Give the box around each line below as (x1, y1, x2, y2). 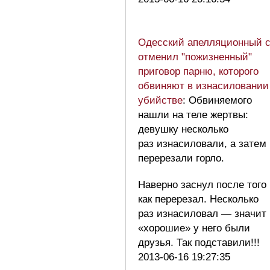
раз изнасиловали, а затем (138, 137, 266, 149)
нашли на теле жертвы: (138, 108, 248, 121)
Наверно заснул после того (138, 178, 266, 190)
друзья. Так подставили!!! (138, 236, 266, 248)
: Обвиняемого (183, 94, 252, 106)
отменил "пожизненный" (138, 51, 252, 63)
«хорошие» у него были (138, 222, 250, 234)
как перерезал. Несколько (138, 193, 259, 205)
